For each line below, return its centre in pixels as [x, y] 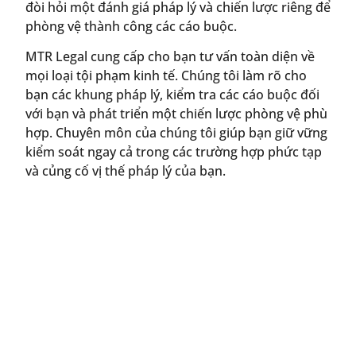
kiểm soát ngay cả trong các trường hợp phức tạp [174, 152]
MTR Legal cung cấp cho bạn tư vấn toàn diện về [170, 57]
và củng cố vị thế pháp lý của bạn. [126, 171]
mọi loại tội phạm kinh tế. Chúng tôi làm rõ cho [166, 76]
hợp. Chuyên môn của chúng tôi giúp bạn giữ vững [176, 133]
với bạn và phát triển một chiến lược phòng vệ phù [176, 114]
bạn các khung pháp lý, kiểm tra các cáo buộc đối [172, 95]
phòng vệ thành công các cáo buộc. [131, 26]
